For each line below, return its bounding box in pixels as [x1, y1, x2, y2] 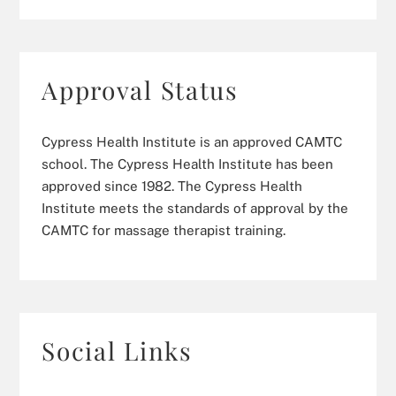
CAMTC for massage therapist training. [42, 222, 286, 238]
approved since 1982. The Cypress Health [42, 178, 303, 194]
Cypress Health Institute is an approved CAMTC [42, 133, 343, 149]
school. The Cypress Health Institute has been [42, 156, 334, 171]
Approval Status [42, 72, 239, 106]
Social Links [42, 333, 193, 367]
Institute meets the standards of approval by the [42, 200, 349, 216]
